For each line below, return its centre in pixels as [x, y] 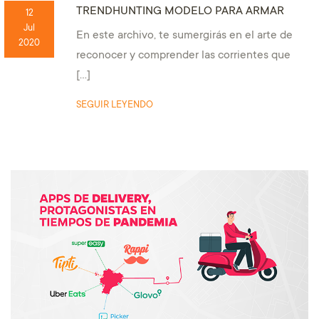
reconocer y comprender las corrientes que [183, 56]
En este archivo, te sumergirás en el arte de [184, 36]
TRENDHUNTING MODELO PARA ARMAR [180, 12]
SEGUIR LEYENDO [114, 106]
